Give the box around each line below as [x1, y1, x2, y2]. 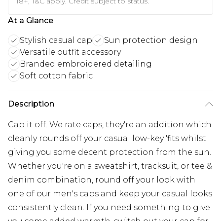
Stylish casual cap [20, 35, 92, 45]
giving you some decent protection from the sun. [8, 147, 211, 157]
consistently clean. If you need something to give [8, 202, 210, 212]
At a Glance [8, 15, 53, 25]
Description [8, 99, 54, 109]
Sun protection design [104, 35, 198, 45]
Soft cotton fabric [20, 71, 93, 80]
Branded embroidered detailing [20, 59, 152, 69]
